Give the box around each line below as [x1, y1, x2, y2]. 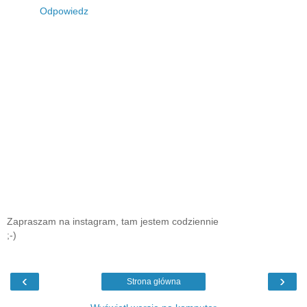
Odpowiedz [40, 5, 88, 16]
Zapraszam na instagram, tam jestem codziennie [7, 216, 219, 228]
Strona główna [126, 276, 181, 286]
